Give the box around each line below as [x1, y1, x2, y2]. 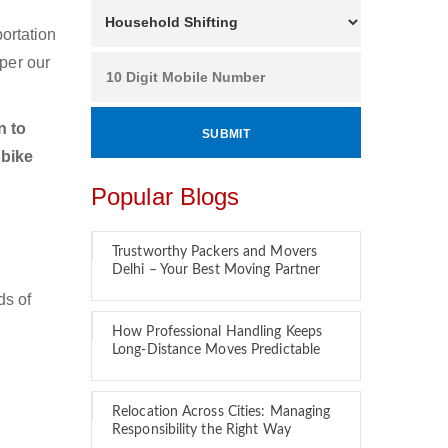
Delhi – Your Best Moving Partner [112, 263, 321, 277]
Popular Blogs [91, 183, 240, 210]
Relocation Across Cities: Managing [112, 405, 331, 419]
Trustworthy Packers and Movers [112, 245, 318, 259]
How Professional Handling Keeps [112, 325, 323, 339]
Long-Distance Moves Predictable [112, 343, 321, 357]
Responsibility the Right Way [112, 423, 291, 437]
